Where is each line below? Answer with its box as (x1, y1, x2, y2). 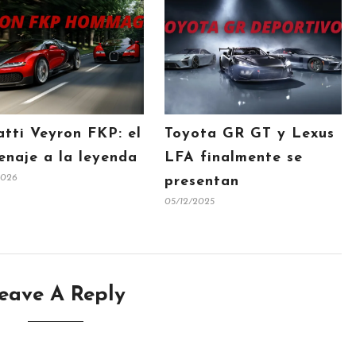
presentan (164, 174, 239, 190)
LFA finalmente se (164, 150, 303, 166)
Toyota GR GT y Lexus (164, 126, 335, 142)
